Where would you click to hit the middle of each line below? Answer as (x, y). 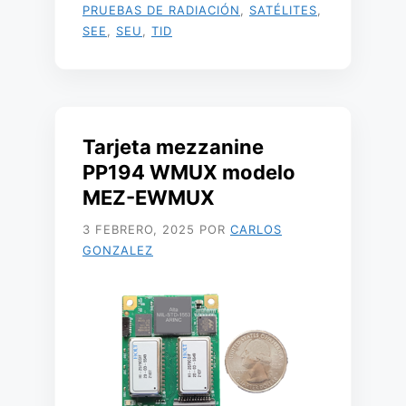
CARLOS (256, 229)
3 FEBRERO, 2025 (139, 229)
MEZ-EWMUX (149, 198)
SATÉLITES (283, 10)
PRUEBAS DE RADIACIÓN (161, 10)
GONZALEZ (118, 250)
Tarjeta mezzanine (173, 147)
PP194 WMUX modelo (189, 172)
